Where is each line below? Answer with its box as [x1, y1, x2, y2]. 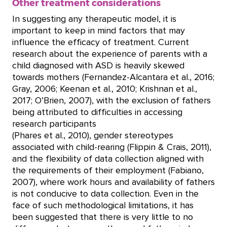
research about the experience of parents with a [12, 49, 207, 59]
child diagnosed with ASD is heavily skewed [12, 61, 184, 70]
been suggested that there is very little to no [12, 212, 193, 222]
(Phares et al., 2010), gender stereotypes [12, 131, 173, 140]
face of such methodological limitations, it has [12, 201, 194, 210]
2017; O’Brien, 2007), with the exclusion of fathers [12, 96, 211, 105]
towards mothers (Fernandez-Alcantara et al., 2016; [12, 72, 214, 82]
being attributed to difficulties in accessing [12, 107, 182, 117]
